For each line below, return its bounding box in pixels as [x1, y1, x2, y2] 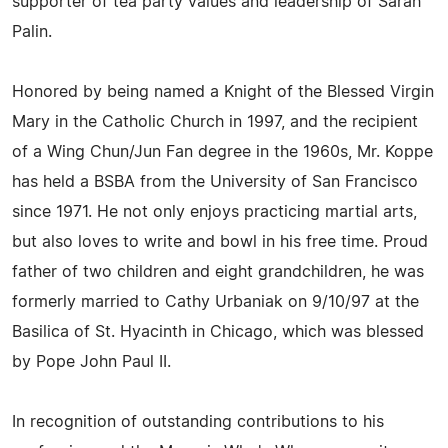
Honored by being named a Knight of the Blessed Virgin [12, 84, 434, 100]
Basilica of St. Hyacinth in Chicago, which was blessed [12, 324, 424, 340]
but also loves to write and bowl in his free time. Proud [12, 234, 428, 250]
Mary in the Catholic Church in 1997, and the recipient [12, 114, 418, 130]
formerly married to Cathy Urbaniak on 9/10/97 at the [12, 294, 419, 310]
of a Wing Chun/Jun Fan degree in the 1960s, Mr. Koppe [12, 144, 433, 160]
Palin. [12, 24, 52, 40]
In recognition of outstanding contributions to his [12, 414, 384, 430]
